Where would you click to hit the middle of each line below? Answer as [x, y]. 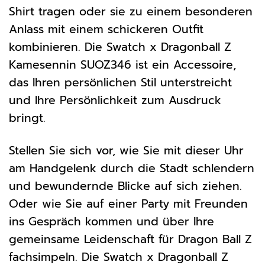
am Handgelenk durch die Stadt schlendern [132, 168]
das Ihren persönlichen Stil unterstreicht [120, 82]
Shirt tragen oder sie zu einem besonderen [131, 11]
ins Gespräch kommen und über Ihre [112, 221]
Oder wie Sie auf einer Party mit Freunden [128, 203]
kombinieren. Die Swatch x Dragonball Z [120, 47]
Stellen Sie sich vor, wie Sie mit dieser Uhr [126, 150]
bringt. [27, 118]
